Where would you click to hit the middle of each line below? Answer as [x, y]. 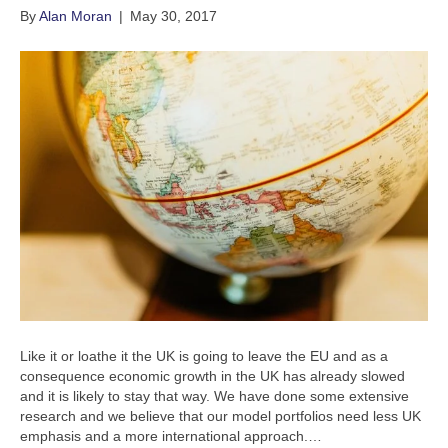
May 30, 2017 [173, 16]
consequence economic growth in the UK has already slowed [212, 375]
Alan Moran [75, 16]
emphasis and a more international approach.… [171, 435]
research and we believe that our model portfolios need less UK [220, 415]
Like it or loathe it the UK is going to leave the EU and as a [204, 355]
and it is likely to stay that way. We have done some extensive [214, 395]
